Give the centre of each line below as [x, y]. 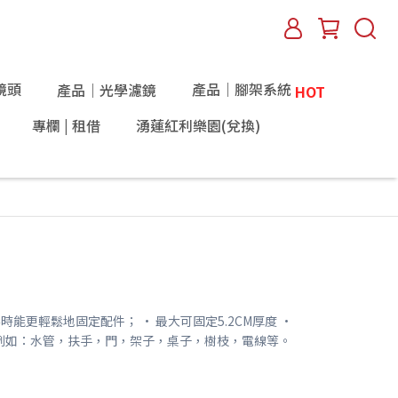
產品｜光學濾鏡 [106, 90]
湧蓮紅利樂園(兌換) [198, 125]
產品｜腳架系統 [241, 89]
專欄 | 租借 [66, 125]
